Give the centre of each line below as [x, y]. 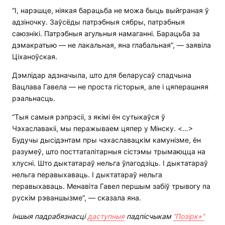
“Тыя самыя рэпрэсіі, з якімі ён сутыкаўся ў [89, 117]
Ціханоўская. [35, 57]
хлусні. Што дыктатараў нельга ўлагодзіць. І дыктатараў [110, 163]
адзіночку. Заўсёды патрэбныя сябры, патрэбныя [98, 22]
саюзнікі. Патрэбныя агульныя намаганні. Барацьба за [106, 34]
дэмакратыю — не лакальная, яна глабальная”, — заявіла [111, 45]
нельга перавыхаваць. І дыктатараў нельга [87, 175]
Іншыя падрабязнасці [50, 216]
